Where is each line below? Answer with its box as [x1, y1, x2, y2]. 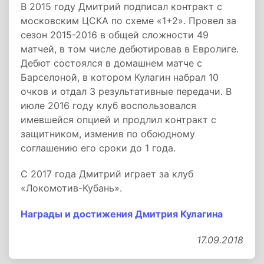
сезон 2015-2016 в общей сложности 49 [21, 29, 209, 41]
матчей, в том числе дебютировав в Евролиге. [21, 43, 239, 55]
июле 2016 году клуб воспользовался [21, 100, 196, 111]
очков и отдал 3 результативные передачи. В [21, 85, 232, 97]
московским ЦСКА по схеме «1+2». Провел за [21, 15, 236, 27]
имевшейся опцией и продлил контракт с [21, 114, 216, 126]
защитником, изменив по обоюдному [21, 128, 195, 140]
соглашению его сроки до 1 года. [21, 142, 176, 154]
